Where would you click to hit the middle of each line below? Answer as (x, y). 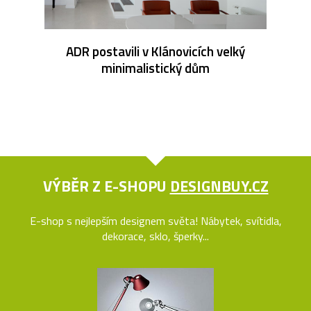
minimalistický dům (155, 67)
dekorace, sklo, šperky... (155, 236)
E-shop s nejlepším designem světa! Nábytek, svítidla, (155, 220)
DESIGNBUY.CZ (219, 186)
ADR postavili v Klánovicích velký (155, 51)
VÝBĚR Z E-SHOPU (106, 186)
